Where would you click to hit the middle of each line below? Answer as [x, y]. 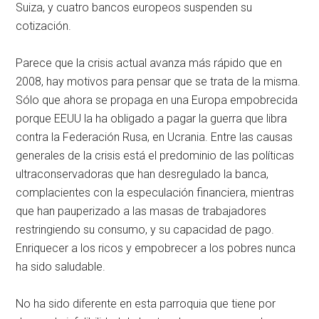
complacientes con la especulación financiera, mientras [155, 193]
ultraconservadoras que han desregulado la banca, [142, 174]
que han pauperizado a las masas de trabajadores [141, 211]
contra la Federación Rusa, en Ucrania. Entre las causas [155, 137]
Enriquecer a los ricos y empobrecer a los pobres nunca [156, 249]
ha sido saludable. [61, 267]
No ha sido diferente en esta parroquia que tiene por [146, 304]
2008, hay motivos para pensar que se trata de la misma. [158, 82]
